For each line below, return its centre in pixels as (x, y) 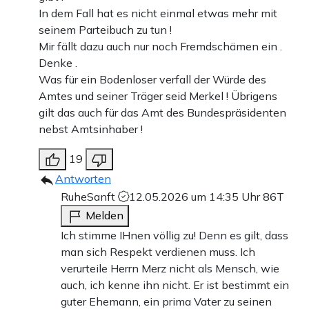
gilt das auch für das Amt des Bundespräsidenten (162, 112)
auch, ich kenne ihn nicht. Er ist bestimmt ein (175, 285)
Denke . (58, 62)
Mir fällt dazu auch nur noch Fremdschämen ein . (160, 46)
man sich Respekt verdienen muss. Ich (158, 251)
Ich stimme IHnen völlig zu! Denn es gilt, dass (175, 235)
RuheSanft (89, 196)
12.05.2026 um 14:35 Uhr (196, 196)
